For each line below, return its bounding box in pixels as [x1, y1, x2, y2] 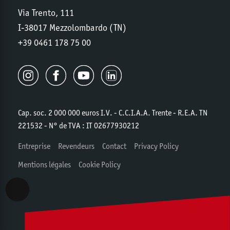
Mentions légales [18, 159, 71, 169]
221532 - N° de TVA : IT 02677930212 [18, 120, 139, 130]
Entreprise [18, 141, 50, 151]
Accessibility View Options [16, 188, 97, 197]
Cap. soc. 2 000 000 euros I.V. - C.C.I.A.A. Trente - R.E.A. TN [18, 107, 207, 118]
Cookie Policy [79, 159, 121, 169]
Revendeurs [58, 141, 94, 151]
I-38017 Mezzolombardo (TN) [18, 22, 126, 33]
